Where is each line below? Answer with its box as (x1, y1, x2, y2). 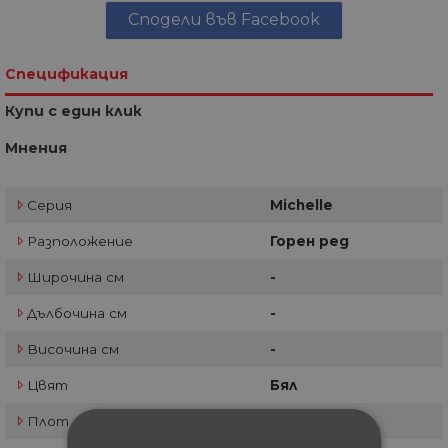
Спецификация (5, 64, 128, 83)
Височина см (27, 340, 119, 357)
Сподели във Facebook (128, 10, 320, 30)
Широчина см (27, 268, 124, 285)
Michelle (270, 196, 333, 213)
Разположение (27, 232, 133, 249)
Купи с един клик (5, 101, 142, 120)
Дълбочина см (27, 304, 127, 321)
